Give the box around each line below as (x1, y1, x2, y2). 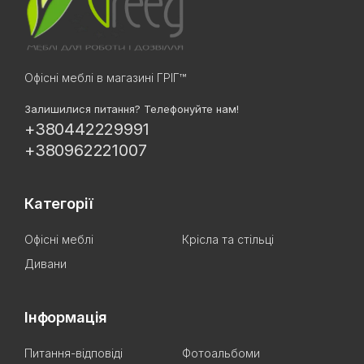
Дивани (24, 257, 67, 271)
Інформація (24, 309, 108, 326)
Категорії (24, 195, 93, 212)
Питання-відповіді (24, 346, 123, 360)
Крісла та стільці (182, 232, 274, 246)
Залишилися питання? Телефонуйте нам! (24, 102, 239, 115)
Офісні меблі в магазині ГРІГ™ (24, 71, 186, 84)
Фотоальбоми (182, 346, 260, 360)
